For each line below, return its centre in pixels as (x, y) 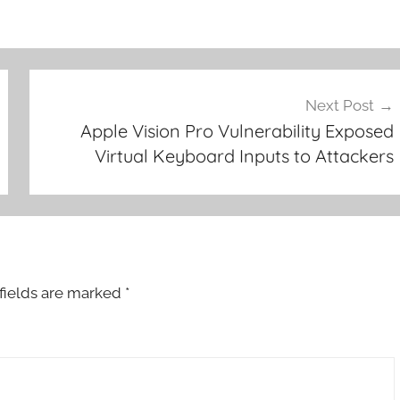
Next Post (339, 105)
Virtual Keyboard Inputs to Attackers (244, 155)
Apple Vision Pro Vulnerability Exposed (237, 130)
